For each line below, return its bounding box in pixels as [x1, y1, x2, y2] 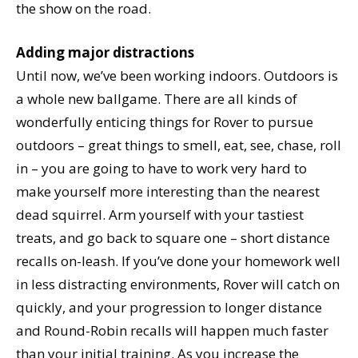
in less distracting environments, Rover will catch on [16, 274, 340, 293]
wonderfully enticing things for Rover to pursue [16, 112, 313, 131]
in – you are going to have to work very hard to [16, 158, 307, 177]
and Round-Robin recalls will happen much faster [16, 320, 328, 340]
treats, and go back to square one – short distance [16, 228, 330, 247]
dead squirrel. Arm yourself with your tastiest [16, 205, 304, 224]
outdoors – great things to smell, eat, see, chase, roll [16, 135, 341, 154]
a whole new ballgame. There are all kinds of [16, 89, 297, 108]
